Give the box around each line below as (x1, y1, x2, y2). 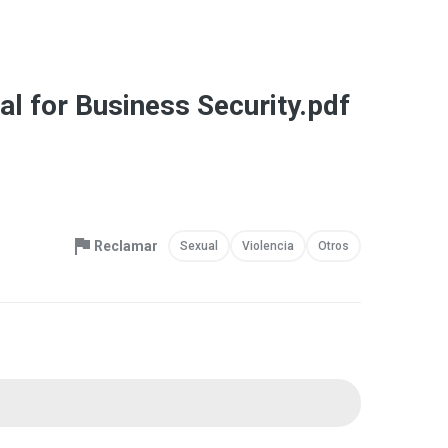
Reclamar (94, 238, 158, 254)
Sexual (180, 239, 218, 253)
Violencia (242, 239, 294, 253)
